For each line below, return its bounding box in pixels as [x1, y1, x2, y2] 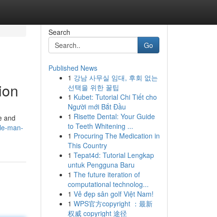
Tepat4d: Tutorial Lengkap [73, 150, 154, 160]
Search [48, 27, 70, 37]
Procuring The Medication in [73, 131, 160, 140]
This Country [67, 140, 107, 150]
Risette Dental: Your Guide [73, 111, 155, 121]
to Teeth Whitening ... [67, 121, 133, 131]
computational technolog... [67, 179, 149, 189]
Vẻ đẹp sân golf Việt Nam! [73, 189, 154, 199]
